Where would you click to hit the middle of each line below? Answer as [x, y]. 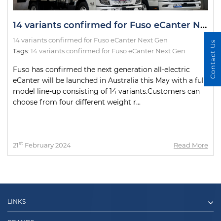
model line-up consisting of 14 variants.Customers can [106, 91]
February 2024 [47, 145]
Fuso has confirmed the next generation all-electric [101, 70]
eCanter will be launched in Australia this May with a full [109, 80]
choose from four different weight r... [77, 102]
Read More [191, 145]
